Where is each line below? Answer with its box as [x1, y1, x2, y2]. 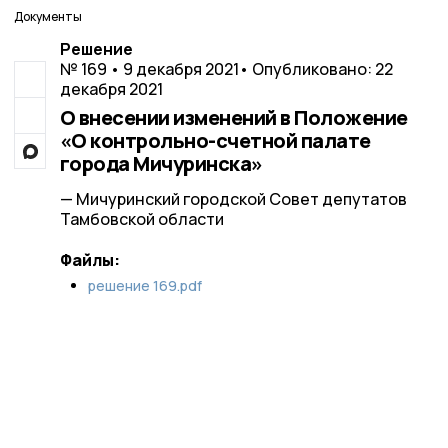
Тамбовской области [59, 208, 224, 230]
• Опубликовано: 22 [238, 58, 393, 80]
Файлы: [59, 249, 120, 271]
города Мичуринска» [59, 150, 263, 177]
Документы [14, 8, 82, 25]
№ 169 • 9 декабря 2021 [59, 58, 239, 80]
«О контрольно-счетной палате [59, 127, 371, 154]
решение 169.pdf [87, 276, 202, 295]
